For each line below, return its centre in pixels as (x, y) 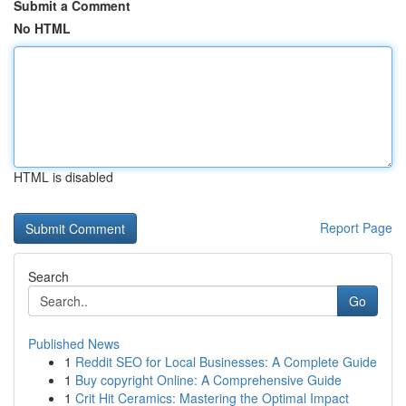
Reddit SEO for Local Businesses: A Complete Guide (226, 362)
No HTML (42, 28)
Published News (74, 343)
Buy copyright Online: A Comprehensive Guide (208, 380)
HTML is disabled (63, 177)
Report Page (356, 227)
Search (48, 276)
